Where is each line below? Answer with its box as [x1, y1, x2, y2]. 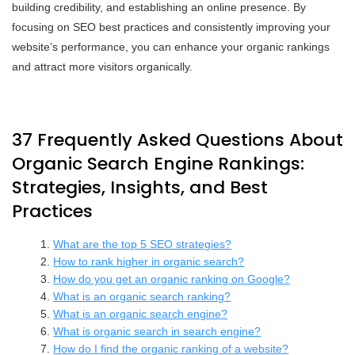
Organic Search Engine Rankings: [12, 151, 304, 176]
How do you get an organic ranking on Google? [53, 272, 291, 285]
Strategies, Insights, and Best [12, 174, 268, 200]
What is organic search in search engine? [53, 324, 261, 338]
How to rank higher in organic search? [53, 254, 245, 268]
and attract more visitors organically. [12, 59, 193, 73]
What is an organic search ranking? [53, 289, 231, 303]
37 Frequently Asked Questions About [12, 127, 343, 152]
